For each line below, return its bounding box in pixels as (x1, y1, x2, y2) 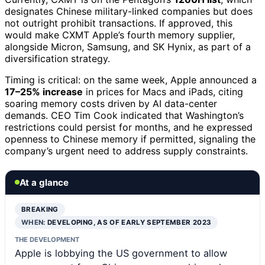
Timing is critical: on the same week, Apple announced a (5, 73, 257, 86)
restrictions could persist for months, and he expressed (5, 121, 253, 133)
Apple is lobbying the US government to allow (15, 247, 227, 259)
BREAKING (21, 205, 59, 214)
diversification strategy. (5, 52, 110, 64)
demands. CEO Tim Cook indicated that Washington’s (5, 109, 244, 121)
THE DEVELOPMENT (15, 235, 79, 244)
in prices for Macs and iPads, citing (83, 85, 243, 98)
